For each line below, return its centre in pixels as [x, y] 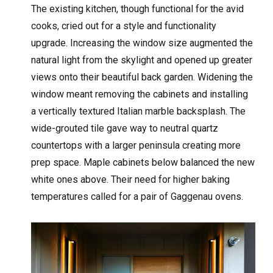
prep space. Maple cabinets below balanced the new [143, 162]
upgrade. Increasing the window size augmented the [142, 43]
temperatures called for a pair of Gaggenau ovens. [137, 196]
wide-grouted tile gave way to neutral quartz [125, 128]
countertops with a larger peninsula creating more [136, 145]
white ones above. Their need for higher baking [131, 179]
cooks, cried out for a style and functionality [124, 26]
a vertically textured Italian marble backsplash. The [139, 111]
